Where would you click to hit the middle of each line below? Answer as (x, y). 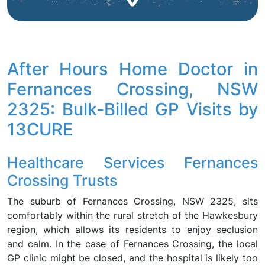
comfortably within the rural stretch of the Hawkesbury (132, 215)
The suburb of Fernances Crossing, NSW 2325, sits (132, 201)
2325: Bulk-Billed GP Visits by (132, 109)
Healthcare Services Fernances (132, 163)
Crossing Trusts (62, 180)
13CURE (40, 129)
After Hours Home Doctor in (132, 69)
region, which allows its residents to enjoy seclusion (132, 230)
